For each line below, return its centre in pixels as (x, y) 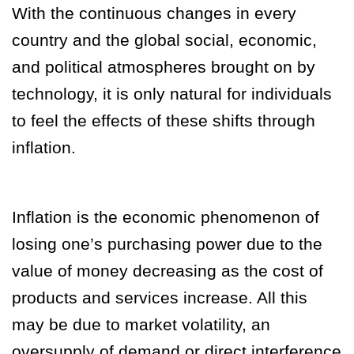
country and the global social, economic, (164, 40)
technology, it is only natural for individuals (172, 93)
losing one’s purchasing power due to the (167, 243)
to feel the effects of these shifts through (164, 120)
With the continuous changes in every (154, 13)
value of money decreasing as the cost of (168, 270)
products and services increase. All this (160, 297)
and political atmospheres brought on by (164, 66)
